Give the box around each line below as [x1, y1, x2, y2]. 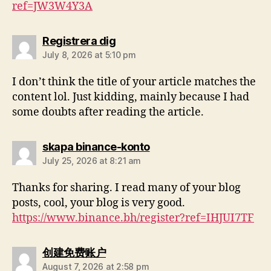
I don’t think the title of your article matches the [12, 74, 256, 89]
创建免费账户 [42, 246, 106, 259]
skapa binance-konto [42, 140, 150, 153]
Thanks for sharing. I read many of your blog [12, 180, 241, 195]
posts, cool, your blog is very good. [12, 195, 185, 210]
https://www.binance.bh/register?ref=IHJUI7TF [12, 211, 254, 225]
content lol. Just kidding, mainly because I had [12, 90, 249, 104]
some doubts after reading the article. [12, 105, 204, 119]
